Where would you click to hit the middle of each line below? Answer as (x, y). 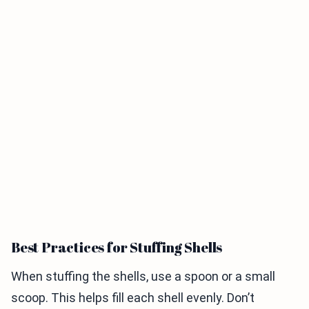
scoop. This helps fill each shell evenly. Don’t (133, 298)
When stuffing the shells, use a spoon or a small (143, 276)
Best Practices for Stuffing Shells (117, 247)
